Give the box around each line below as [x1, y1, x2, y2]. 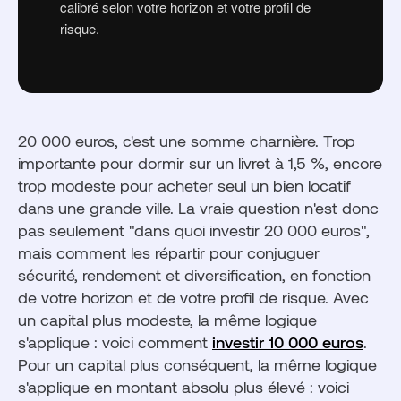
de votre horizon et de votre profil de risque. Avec [18, 287, 369, 307]
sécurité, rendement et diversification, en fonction [18, 265, 371, 285]
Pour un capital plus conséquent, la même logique [18, 354, 377, 374]
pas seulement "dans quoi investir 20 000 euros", [18, 220, 370, 240]
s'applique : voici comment [18, 332, 212, 352]
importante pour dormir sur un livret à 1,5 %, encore [18, 153, 382, 173]
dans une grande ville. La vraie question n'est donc [18, 198, 379, 218]
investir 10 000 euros [212, 332, 363, 352]
